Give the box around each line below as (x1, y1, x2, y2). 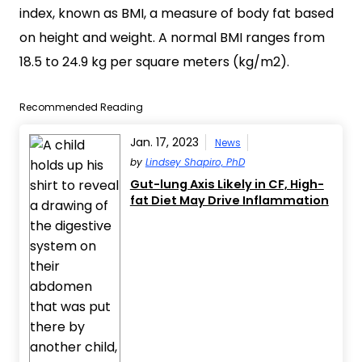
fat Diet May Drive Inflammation (129, 192, 329, 208)
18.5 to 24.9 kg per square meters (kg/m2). (19, 52, 289, 71)
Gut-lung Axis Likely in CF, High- (129, 175, 324, 192)
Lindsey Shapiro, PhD (145, 154, 245, 169)
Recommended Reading (19, 99, 143, 114)
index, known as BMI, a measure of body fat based (19, 3, 334, 23)
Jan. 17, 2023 (129, 133, 199, 150)
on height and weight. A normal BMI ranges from (19, 27, 325, 47)
